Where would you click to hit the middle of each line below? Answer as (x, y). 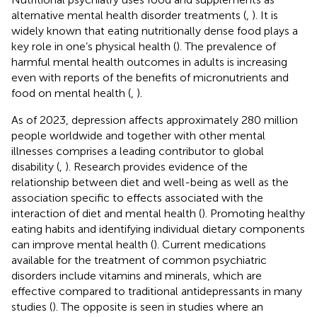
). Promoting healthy (253, 213)
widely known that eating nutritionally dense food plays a (155, 30)
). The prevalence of (226, 46)
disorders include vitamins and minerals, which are (137, 275)
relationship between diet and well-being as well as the (150, 182)
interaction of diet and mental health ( (106, 213)
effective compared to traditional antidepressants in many (157, 291)
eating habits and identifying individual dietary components (158, 229)
